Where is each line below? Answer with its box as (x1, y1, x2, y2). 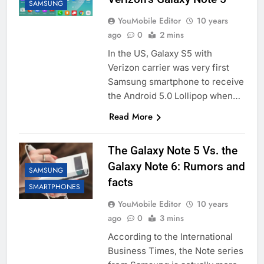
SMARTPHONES (29, 181, 80, 193)
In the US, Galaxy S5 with (107, 48, 212, 60)
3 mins (159, 212, 184, 225)
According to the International (107, 231, 233, 243)
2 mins (159, 29, 184, 41)
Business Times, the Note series (107, 245, 243, 257)
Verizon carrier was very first (107, 62, 229, 74)
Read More (108, 110, 153, 124)
